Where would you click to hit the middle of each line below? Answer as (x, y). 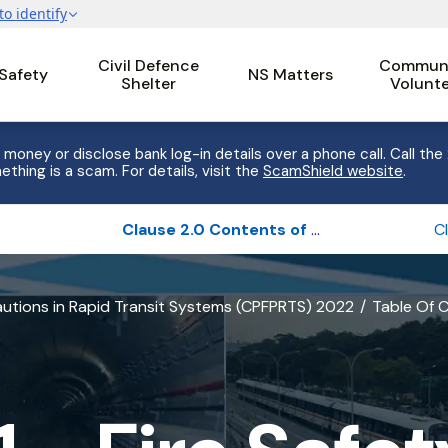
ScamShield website (333, 171)
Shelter (148, 83)
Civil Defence (148, 65)
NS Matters (290, 74)
